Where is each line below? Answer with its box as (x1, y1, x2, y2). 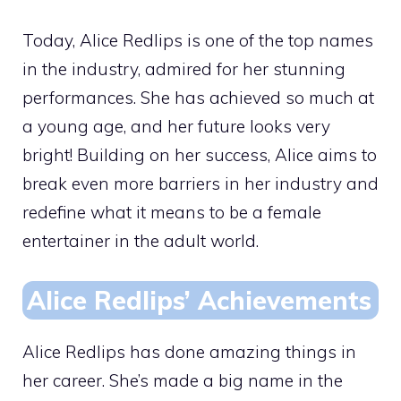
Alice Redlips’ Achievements (27, 284, 371, 316)
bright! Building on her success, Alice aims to (22, 144, 377, 166)
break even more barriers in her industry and (22, 173, 379, 194)
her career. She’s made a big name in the (22, 369, 343, 391)
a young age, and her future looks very (22, 115, 330, 137)
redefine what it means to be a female (22, 201, 321, 223)
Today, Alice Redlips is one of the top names (22, 30, 373, 51)
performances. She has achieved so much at (22, 87, 374, 108)
